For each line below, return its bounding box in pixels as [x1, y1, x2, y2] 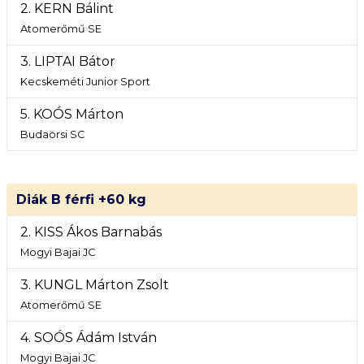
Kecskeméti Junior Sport [20, 76, 150, 88]
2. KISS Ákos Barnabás [20, 224, 162, 240]
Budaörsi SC [20, 128, 84, 141]
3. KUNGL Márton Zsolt [20, 277, 169, 292]
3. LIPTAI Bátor [20, 54, 115, 69]
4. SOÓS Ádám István [20, 330, 157, 345]
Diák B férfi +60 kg [16, 192, 146, 207]
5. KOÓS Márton [20, 106, 123, 122]
